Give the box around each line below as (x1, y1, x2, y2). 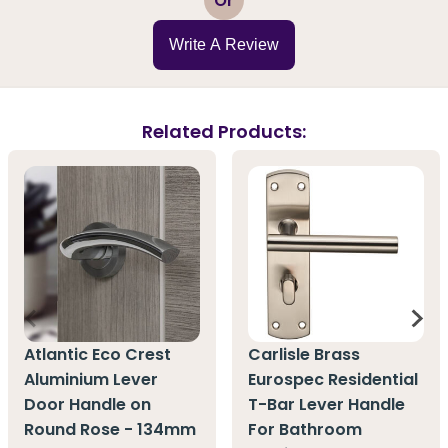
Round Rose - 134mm (24, 418, 196, 442)
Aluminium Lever (24, 368, 158, 392)
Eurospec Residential (248, 368, 418, 392)
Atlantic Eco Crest (24, 343, 171, 367)
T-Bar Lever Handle (248, 393, 405, 417)
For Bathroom (248, 418, 362, 442)
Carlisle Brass (248, 343, 360, 367)
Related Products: (142, 118, 306, 144)
